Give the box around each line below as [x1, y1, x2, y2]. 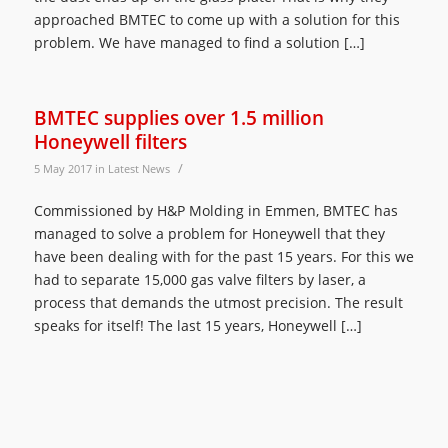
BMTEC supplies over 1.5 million [33, 104, 324, 131]
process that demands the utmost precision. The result [33, 293, 403, 313]
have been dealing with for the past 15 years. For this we [33, 247, 414, 267]
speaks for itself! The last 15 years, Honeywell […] [33, 316, 362, 336]
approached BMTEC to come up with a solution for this [33, 9, 400, 29]
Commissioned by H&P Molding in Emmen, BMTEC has [33, 201, 398, 221]
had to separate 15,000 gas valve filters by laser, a [33, 270, 366, 290]
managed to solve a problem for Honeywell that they [33, 224, 385, 244]
